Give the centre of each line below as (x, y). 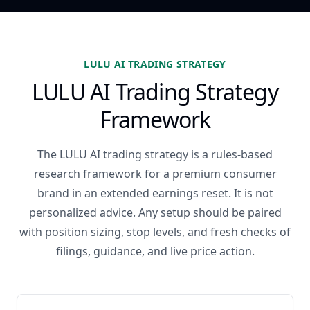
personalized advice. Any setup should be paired (155, 212)
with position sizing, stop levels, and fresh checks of (155, 232)
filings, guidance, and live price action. (155, 251)
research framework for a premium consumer (155, 174)
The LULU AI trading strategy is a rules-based (155, 154)
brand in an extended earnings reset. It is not (155, 193)
